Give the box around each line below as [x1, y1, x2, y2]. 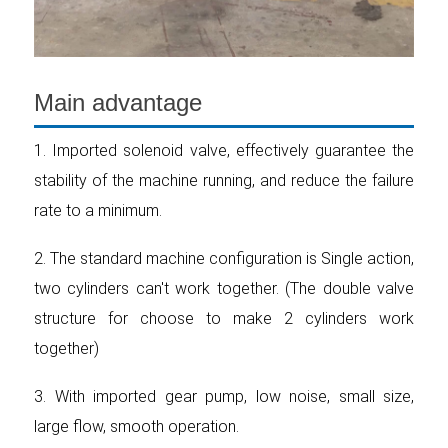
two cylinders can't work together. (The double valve [34, 279, 414, 298]
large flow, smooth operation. [34, 417, 239, 436]
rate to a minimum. [34, 201, 162, 220]
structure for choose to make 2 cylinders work [34, 309, 414, 328]
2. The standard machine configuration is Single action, [34, 249, 414, 268]
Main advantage [34, 88, 202, 116]
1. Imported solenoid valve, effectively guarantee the [34, 141, 414, 160]
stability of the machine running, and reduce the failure [34, 171, 414, 190]
